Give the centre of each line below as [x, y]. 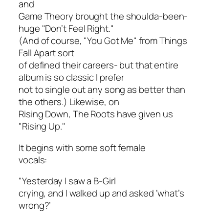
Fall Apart [37, 53]
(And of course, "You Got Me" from [89, 41]
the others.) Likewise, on [69, 102]
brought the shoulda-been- [131, 16]
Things [173, 41]
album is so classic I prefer [72, 77]
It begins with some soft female [82, 147]
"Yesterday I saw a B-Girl [67, 181]
